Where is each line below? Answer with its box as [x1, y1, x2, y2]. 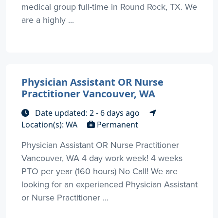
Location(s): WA [21, 119, 79, 130]
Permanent [95, 119, 138, 130]
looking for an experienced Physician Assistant [21, 178, 198, 191]
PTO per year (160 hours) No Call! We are [21, 165, 178, 178]
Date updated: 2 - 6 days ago [33, 108, 142, 119]
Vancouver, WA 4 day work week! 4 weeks [21, 152, 182, 164]
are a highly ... [21, 14, 74, 26]
